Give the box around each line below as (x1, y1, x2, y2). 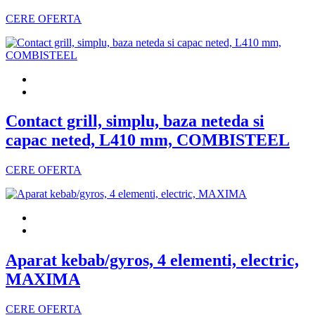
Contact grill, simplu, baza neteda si (6, 112, 264, 131)
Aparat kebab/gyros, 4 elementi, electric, (6, 251, 299, 270)
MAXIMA (6, 270, 80, 289)
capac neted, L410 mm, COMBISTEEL (6, 131, 290, 150)
